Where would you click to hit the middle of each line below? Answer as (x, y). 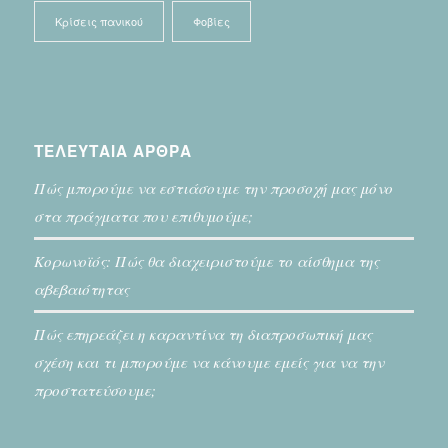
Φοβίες (211, 21)
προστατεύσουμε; (94, 390)
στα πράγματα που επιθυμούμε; (143, 216)
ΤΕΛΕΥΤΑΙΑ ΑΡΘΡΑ (112, 151)
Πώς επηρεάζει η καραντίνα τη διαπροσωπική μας (202, 334)
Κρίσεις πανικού (98, 21)
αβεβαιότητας (81, 289)
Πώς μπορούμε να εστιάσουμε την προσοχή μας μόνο (213, 188)
